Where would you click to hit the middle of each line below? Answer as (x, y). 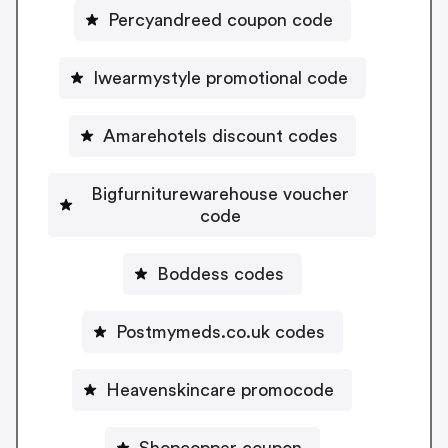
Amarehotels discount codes (220, 136)
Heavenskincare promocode (220, 390)
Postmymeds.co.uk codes (220, 332)
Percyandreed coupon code (220, 20)
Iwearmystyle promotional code (220, 78)
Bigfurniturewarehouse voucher (220, 194)
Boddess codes (220, 274)
